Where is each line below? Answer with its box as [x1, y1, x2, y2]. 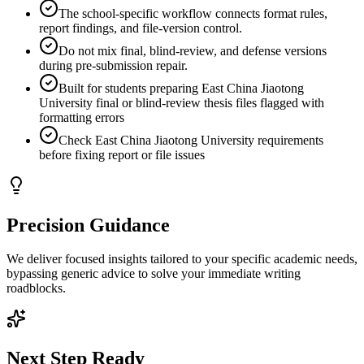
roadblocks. [6, 281, 66, 296]
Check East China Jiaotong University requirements [58, 132, 323, 147]
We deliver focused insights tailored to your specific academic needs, [6, 252, 357, 266]
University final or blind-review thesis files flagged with [39, 95, 324, 110]
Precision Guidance [6, 214, 170, 236]
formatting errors [39, 110, 124, 124]
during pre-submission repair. [39, 58, 188, 72]
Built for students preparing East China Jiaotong [58, 80, 304, 95]
